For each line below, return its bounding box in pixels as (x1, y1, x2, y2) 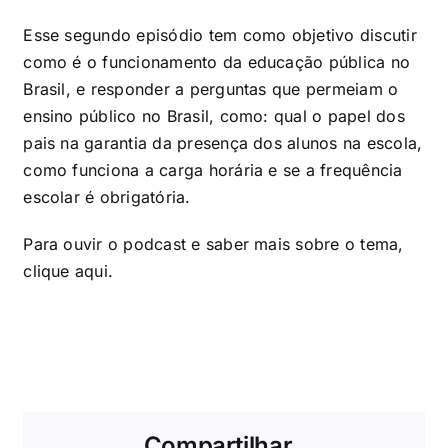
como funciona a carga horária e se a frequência (23, 160, 403, 181)
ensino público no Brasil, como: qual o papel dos (23, 106, 405, 127)
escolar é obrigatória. (23, 187, 191, 208)
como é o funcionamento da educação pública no (23, 52, 411, 73)
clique (23, 261, 75, 282)
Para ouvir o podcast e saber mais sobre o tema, (23, 234, 404, 255)
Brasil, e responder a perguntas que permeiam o (23, 79, 399, 100)
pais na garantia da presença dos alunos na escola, (23, 133, 423, 154)
